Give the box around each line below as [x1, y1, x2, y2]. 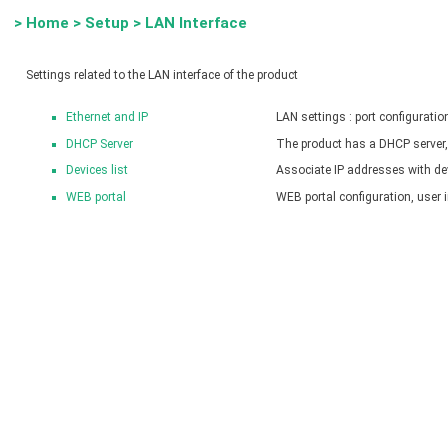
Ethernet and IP [66, 110, 148, 124]
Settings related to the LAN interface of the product [26, 68, 298, 82]
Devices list [66, 163, 128, 178]
